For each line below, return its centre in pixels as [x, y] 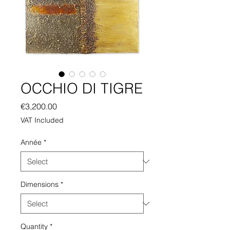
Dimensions [40, 185]
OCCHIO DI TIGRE [82, 89]
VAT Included [42, 120]
